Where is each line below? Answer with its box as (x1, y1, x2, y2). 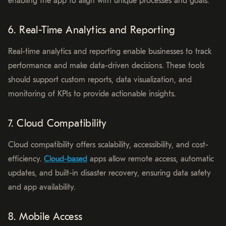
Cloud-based (44, 154, 87, 164)
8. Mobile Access (8, 211, 83, 223)
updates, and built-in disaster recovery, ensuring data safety (8, 168, 211, 178)
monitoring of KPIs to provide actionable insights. (8, 89, 176, 99)
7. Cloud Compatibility (8, 118, 107, 130)
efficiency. (8, 154, 44, 164)
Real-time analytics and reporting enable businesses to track (8, 47, 211, 56)
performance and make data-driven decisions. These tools (8, 61, 204, 71)
